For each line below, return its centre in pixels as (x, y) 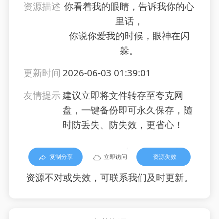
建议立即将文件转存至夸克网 (123, 96)
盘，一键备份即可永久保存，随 (127, 110)
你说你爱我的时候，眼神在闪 (129, 36)
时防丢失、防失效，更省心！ (123, 125)
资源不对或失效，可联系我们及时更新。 (109, 178)
